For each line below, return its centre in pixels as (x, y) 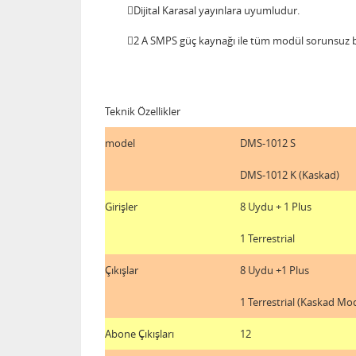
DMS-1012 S (268, 143)
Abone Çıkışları (139, 333)
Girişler (121, 206)
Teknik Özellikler (143, 111)
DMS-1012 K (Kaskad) (290, 174)
